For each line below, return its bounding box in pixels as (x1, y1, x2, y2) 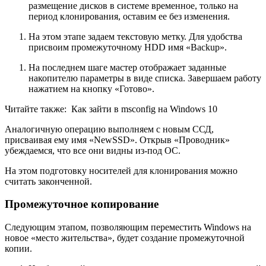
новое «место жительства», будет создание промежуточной (5, 233, 245, 243)
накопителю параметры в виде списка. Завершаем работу (28, 72, 261, 83)
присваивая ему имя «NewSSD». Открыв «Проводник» (5, 134, 230, 145)
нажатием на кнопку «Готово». (28, 83, 154, 94)
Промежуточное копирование (5, 198, 159, 211)
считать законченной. (5, 176, 92, 186)
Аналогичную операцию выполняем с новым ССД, (5, 123, 214, 134)
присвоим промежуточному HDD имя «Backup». (28, 42, 227, 52)
